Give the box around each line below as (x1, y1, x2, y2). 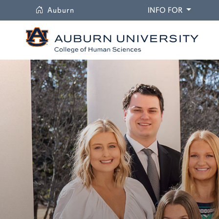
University (74, 5, 112, 15)
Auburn (47, 5, 74, 15)
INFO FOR (148, 5, 182, 15)
